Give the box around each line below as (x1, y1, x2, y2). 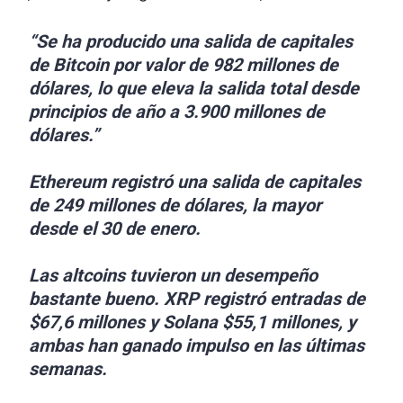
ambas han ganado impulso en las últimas (29, 335, 365, 356)
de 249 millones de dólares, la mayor (29, 194, 322, 216)
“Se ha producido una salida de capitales (29, 31, 354, 52)
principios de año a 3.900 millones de (29, 101, 326, 122)
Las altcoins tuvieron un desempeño (29, 264, 318, 286)
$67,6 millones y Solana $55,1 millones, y (29, 311, 357, 333)
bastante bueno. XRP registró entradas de (29, 288, 366, 309)
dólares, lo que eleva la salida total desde (29, 77, 360, 99)
